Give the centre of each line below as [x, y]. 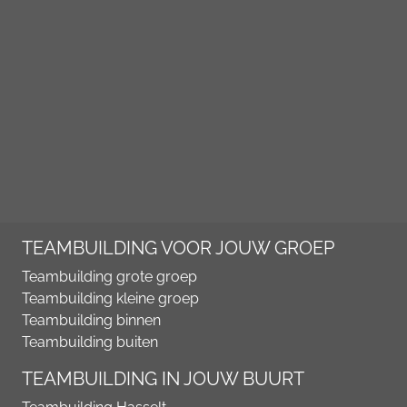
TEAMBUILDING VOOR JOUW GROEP [178, 248]
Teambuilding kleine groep [110, 299]
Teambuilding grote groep [109, 277]
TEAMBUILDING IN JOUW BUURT [163, 379]
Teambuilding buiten [90, 342]
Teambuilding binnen [91, 321]
